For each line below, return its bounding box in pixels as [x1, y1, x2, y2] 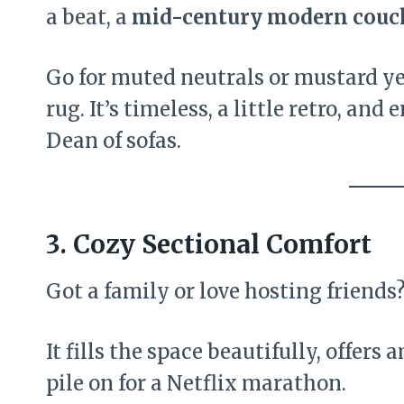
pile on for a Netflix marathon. [46, 370, 346, 396]
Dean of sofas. [46, 127, 181, 153]
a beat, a [46, 4, 132, 30]
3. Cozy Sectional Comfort [46, 227, 372, 261]
